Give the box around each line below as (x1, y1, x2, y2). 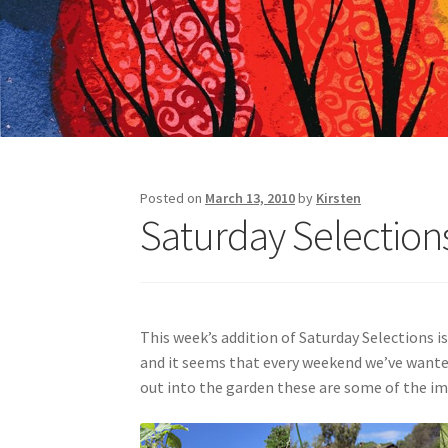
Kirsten (316, 188, 362, 207)
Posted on (140, 188, 206, 207)
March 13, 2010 (205, 188, 296, 207)
